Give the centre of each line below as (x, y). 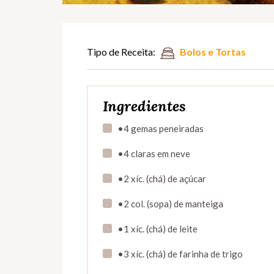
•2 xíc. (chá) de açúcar (162, 179)
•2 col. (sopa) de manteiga (170, 204)
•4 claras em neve (154, 154)
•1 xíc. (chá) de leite (157, 229)
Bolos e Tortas (213, 52)
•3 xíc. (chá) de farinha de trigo (180, 254)
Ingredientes (144, 106)
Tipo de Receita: (121, 52)
